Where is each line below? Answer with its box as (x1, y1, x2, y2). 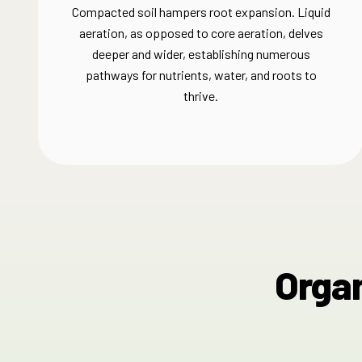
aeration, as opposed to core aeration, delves (78, 25, 323, 40)
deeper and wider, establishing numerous (91, 46, 310, 61)
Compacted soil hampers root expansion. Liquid (71, 4, 330, 19)
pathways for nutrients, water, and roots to (85, 67, 317, 82)
